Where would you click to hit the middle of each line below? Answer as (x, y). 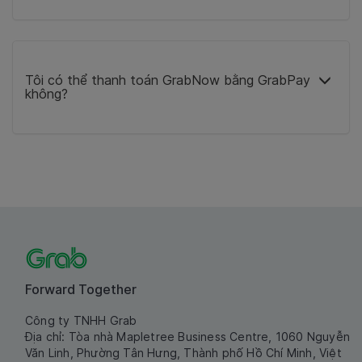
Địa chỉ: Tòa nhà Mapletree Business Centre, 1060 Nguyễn (188, 337)
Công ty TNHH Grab (81, 321)
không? (46, 94)
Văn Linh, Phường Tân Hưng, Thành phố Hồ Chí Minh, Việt (183, 353)
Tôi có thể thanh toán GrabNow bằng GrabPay (168, 80)
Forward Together (81, 290)
